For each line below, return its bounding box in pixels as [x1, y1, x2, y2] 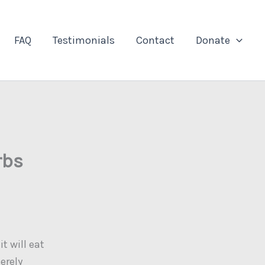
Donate [196, 33, 231, 47]
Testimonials [53, 33, 115, 47]
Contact [136, 33, 175, 47]
